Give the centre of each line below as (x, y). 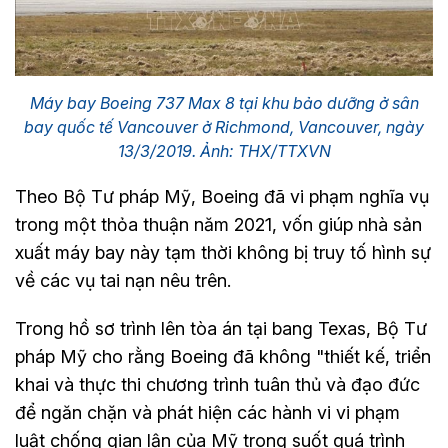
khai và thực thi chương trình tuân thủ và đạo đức (217, 384)
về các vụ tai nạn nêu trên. (123, 280)
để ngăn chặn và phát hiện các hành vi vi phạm (207, 412)
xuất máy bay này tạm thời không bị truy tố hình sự (223, 252)
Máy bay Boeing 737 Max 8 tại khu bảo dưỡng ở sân (224, 102)
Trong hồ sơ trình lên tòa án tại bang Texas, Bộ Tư (221, 328)
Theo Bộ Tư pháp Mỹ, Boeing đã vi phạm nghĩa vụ (222, 196)
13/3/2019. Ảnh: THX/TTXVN (224, 150)
